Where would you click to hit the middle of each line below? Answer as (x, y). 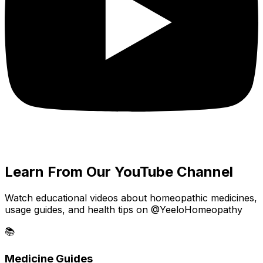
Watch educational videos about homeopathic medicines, (131, 198)
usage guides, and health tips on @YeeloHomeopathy (124, 209)
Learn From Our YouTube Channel (119, 171)
